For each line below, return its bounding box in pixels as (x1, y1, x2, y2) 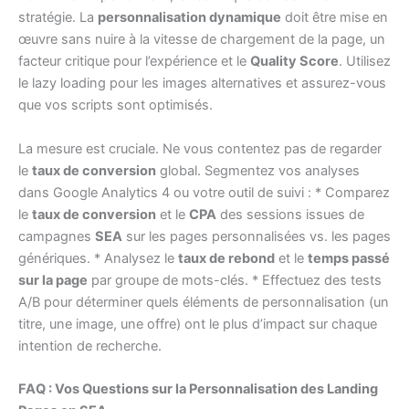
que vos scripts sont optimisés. (18, 97, 213, 114)
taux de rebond (178, 249, 275, 267)
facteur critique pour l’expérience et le (18, 53, 250, 70)
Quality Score (250, 53, 339, 70)
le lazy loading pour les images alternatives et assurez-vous (18, 75, 386, 92)
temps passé (308, 249, 390, 267)
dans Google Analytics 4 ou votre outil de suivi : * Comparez (18, 184, 390, 201)
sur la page (18, 271, 88, 288)
